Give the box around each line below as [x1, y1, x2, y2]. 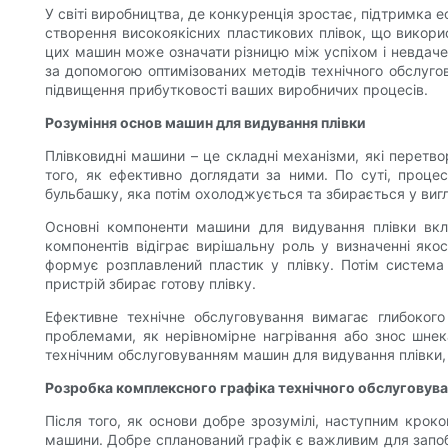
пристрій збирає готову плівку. [45, 275, 256, 293]
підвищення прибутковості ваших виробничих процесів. [45, 81, 428, 99]
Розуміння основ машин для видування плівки [45, 114, 366, 132]
